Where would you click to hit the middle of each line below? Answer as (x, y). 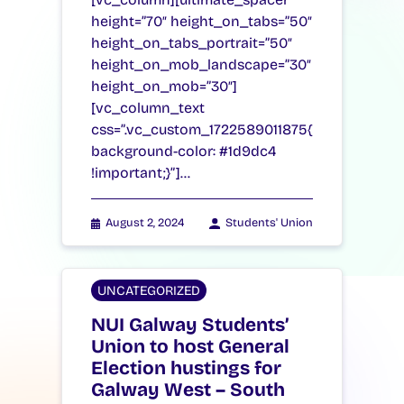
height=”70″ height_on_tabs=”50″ (202, 22)
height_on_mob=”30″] (164, 87)
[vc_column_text (148, 108)
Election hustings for (186, 369)
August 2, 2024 (145, 223)
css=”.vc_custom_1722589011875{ (202, 130)
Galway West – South (188, 390)
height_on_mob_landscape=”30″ (201, 65)
